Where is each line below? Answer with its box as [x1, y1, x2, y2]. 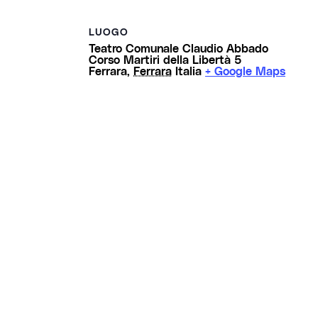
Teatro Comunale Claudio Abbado [89, 41, 268, 55]
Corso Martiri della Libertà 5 [89, 53, 242, 66]
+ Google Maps [205, 64, 285, 77]
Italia [175, 64, 202, 77]
